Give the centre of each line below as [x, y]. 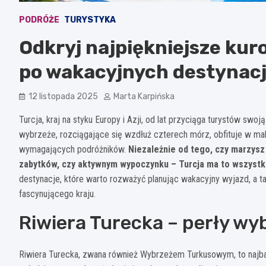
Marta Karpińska [144, 96]
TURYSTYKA [90, 20]
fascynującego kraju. [57, 194]
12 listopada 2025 [63, 96]
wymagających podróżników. [74, 149]
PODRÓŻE [39, 20]
